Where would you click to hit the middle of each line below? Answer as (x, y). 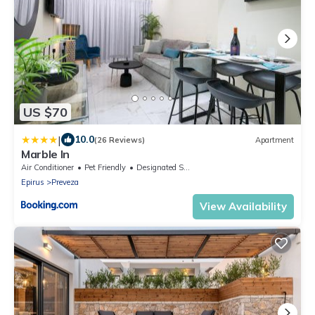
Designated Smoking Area (160, 168)
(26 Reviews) (120, 140)
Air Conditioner (47, 168)
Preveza (65, 182)
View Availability (243, 207)
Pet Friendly (105, 168)
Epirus (33, 182)
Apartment (275, 140)
